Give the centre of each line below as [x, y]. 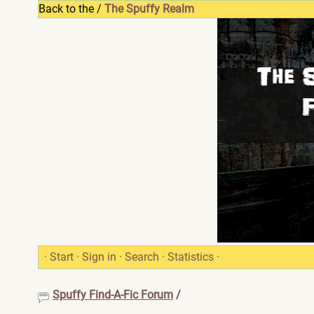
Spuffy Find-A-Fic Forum [113, 295]
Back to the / [71, 9]
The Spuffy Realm [149, 9]
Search [142, 257]
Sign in [99, 257]
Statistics [191, 257]
